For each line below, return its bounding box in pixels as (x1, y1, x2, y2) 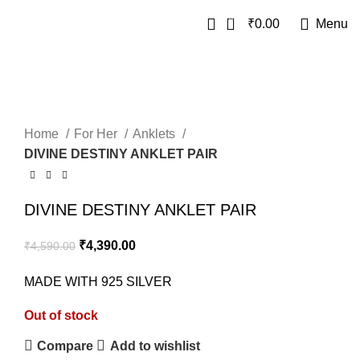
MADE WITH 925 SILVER (24, 275, 172, 288)
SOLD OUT (28, 112, 70, 121)
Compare (37, 338, 94, 353)
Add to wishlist (109, 338, 200, 353)
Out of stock (24, 309, 98, 322)
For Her (74, 127, 121, 141)
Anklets (133, 127, 178, 141)
